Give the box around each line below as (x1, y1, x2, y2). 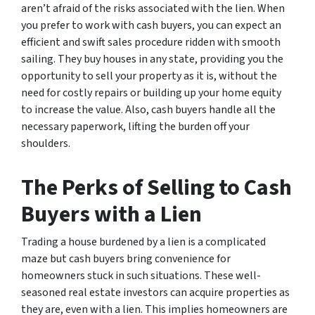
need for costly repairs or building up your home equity (21, 84, 281, 101)
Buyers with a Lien (21, 198, 202, 231)
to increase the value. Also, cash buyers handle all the (21, 101, 276, 117)
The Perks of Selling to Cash (21, 171, 292, 204)
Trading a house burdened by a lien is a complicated (21, 233, 266, 250)
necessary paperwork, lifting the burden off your (21, 118, 250, 134)
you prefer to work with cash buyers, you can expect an (21, 17, 281, 33)
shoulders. (21, 135, 70, 151)
